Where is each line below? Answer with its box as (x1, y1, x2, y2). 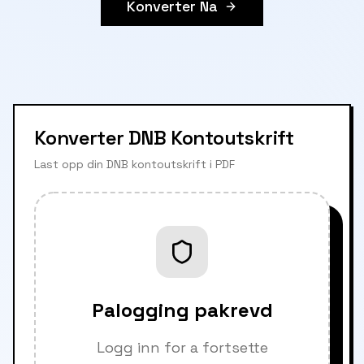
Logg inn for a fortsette (96, 338, 268, 357)
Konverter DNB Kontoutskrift (34, 125, 294, 150)
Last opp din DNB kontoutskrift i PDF (34, 157, 235, 171)
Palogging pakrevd (91, 297, 273, 323)
